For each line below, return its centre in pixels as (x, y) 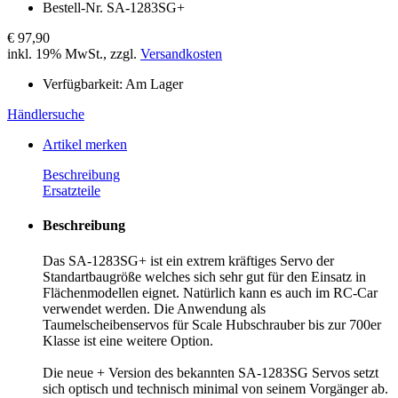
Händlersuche (46, 115)
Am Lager (153, 84)
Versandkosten (181, 54)
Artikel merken (85, 145)
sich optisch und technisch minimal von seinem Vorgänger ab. (215, 388)
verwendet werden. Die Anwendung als (154, 308)
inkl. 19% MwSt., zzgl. (74, 54)
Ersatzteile (72, 191)
